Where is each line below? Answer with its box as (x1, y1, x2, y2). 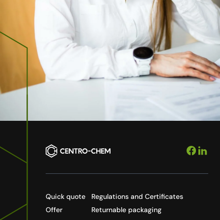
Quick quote (46, 192, 86, 201)
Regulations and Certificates (91, 192, 184, 201)
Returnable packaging (91, 205, 162, 215)
